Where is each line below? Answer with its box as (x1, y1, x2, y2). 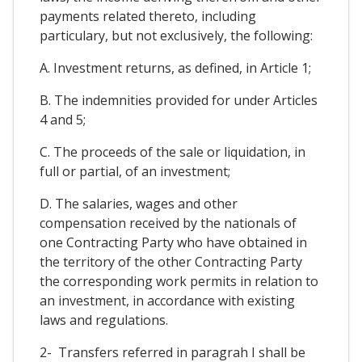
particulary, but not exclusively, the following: (40, 26, 313, 44)
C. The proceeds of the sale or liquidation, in (40, 142, 305, 161)
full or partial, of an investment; (40, 162, 230, 180)
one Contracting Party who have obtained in (40, 233, 307, 251)
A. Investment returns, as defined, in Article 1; (40, 58, 311, 77)
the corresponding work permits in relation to (40, 271, 318, 290)
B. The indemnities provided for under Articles (40, 90, 318, 109)
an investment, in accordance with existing (40, 291, 295, 309)
